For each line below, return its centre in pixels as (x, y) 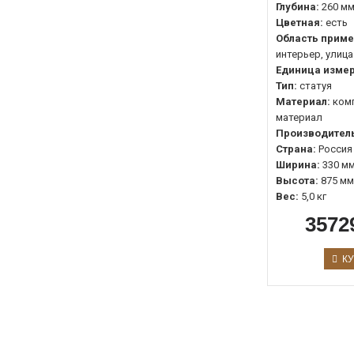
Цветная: (299, 23)
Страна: (296, 149)
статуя (315, 86)
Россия (335, 149)
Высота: (297, 181)
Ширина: (298, 165)
